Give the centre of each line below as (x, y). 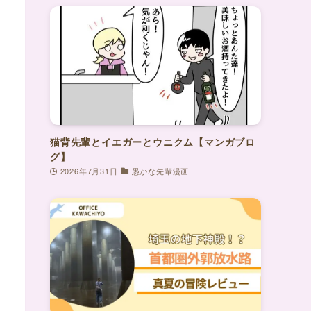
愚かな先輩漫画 (160, 170)
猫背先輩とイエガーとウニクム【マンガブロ (153, 141)
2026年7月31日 (89, 170)
